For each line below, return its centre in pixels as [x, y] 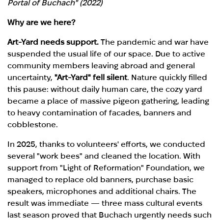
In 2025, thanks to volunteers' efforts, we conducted [107, 144]
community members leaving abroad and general [101, 66]
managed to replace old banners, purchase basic [101, 180]
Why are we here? [41, 23]
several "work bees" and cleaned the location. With [104, 156]
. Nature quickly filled [167, 78]
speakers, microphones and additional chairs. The [102, 192]
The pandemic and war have [154, 42]
